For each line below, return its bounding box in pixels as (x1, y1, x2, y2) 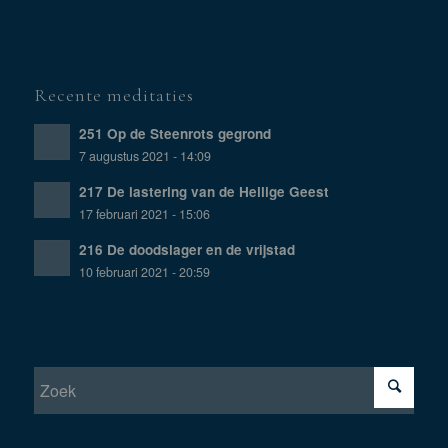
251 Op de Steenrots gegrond (78, 123, 271, 143)
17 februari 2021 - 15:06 (78, 204, 210, 223)
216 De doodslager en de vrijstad (78, 239, 295, 259)
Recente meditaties (33, 83, 194, 106)
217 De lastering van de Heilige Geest (78, 181, 329, 201)
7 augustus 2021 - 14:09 (78, 146, 211, 165)
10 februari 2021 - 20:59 (78, 262, 210, 281)
